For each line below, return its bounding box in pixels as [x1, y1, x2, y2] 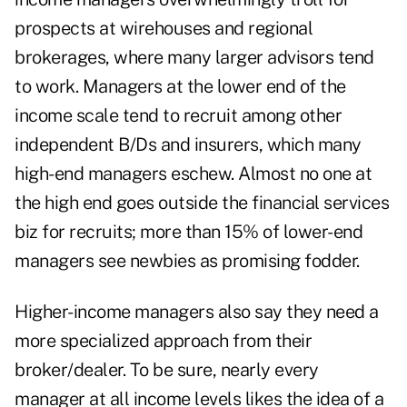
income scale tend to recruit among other [15, 104, 342, 127]
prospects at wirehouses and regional [15, 17, 313, 40]
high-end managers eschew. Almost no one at [15, 163, 372, 185]
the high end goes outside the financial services [15, 192, 389, 214]
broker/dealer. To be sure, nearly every [15, 359, 319, 382]
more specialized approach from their [15, 330, 312, 352]
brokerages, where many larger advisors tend [15, 46, 374, 69]
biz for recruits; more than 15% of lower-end [15, 221, 362, 243]
